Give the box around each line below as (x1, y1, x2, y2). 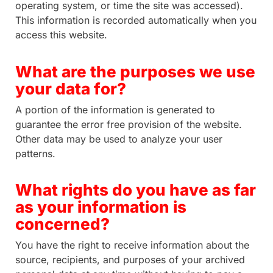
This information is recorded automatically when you (15, 14, 257, 27)
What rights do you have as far (15, 180, 256, 200)
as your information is (15, 197, 186, 217)
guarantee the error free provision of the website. (15, 118, 242, 130)
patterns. (15, 147, 55, 160)
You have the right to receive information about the (15, 239, 249, 252)
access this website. (15, 29, 107, 41)
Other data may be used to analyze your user (15, 132, 222, 145)
